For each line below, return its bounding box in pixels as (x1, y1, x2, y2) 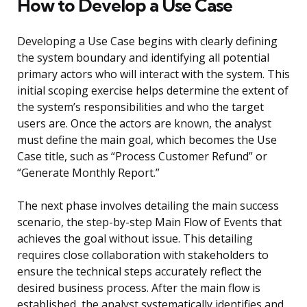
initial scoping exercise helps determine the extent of (17, 83, 288, 99)
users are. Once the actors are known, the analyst (17, 116, 271, 132)
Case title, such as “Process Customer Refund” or (17, 149, 267, 164)
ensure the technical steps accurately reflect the (17, 264, 262, 280)
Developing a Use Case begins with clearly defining (17, 34, 278, 49)
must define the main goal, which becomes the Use (17, 132, 277, 148)
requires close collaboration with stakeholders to (17, 247, 269, 263)
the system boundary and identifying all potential (17, 50, 269, 66)
